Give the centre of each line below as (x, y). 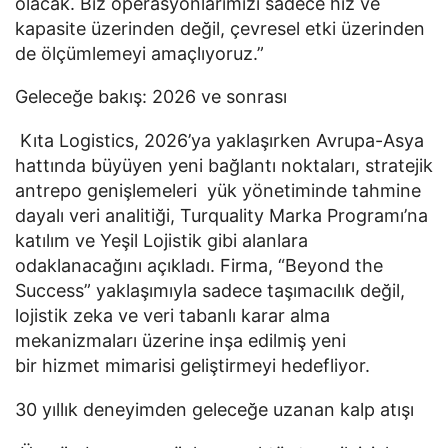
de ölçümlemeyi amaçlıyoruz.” (142, 53)
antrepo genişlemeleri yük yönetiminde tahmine (218, 191)
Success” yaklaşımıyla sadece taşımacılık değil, (210, 291)
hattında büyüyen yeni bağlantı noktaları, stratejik (224, 166)
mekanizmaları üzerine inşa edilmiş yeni (180, 341)
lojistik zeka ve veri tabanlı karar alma (172, 316)
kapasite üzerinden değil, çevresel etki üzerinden (220, 28)
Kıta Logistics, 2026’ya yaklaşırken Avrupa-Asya (219, 141)
